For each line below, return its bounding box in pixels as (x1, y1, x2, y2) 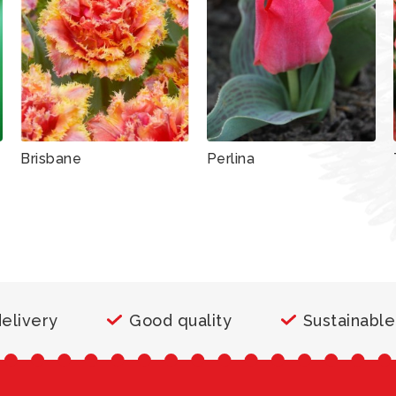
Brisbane (20, 149, 82, 167)
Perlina (206, 149, 255, 167)
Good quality (129, 310, 232, 330)
